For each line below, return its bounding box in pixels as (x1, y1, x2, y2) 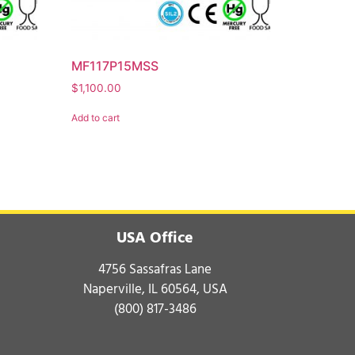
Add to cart (71, 111, 120, 124)
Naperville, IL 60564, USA (82, 277, 227, 300)
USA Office (116, 224, 194, 250)
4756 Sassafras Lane (98, 258, 212, 281)
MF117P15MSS (71, 57, 159, 74)
